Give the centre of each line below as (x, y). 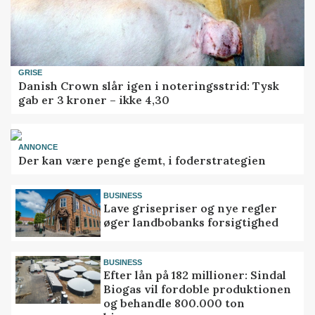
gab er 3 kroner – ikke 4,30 (94, 99)
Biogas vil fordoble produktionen (198, 289)
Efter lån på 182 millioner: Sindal (195, 275)
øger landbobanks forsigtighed (191, 223)
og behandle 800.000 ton (174, 303)
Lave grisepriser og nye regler (191, 208)
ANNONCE (38, 147)
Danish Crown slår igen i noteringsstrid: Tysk (149, 85)
